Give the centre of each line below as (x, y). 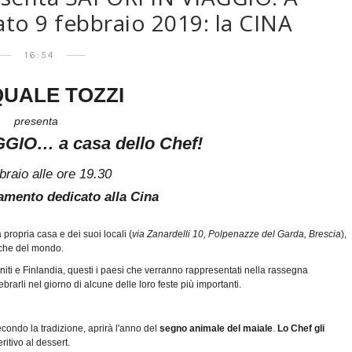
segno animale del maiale (215, 328)
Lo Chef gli (301, 328)
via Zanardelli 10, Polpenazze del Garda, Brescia (236, 234)
